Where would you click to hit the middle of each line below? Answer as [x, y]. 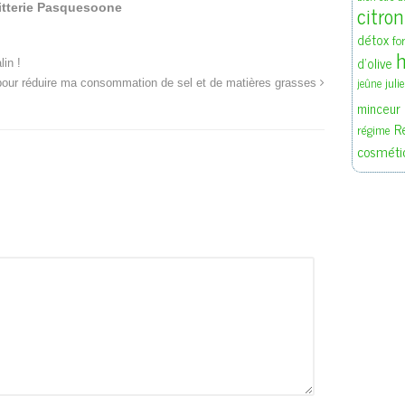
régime [373, 130]
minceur [378, 108]
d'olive [374, 63]
